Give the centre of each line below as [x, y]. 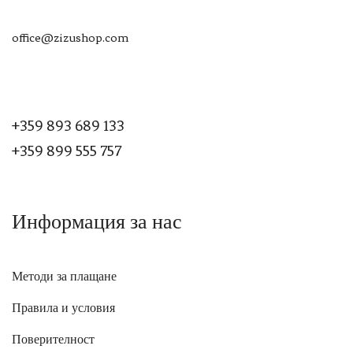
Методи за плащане [64, 277]
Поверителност [53, 340]
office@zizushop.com [70, 38]
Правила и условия [63, 308]
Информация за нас [97, 222]
